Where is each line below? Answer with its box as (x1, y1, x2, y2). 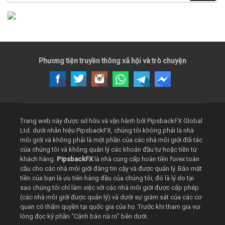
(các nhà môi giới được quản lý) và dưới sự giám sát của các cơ (20, 193, 201, 201)
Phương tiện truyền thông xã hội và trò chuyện (39, 57, 186, 65)
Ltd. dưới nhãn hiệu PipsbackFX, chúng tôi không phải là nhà (20, 127, 194, 135)
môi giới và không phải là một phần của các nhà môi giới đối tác (20, 136, 202, 144)
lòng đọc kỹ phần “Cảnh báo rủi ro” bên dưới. (20, 212, 148, 220)
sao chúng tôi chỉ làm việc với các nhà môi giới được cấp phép (20, 184, 199, 192)
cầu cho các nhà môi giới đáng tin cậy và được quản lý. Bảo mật (20, 165, 202, 173)
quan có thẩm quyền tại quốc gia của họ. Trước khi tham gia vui (20, 203, 200, 211)
